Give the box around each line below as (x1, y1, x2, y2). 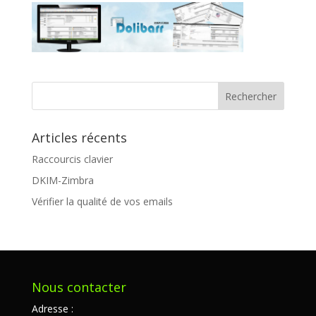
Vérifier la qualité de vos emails (31, 195, 173, 209)
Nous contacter (31, 279, 126, 296)
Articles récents (31, 129, 127, 147)
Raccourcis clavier (31, 152, 113, 166)
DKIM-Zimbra (31, 174, 94, 188)
